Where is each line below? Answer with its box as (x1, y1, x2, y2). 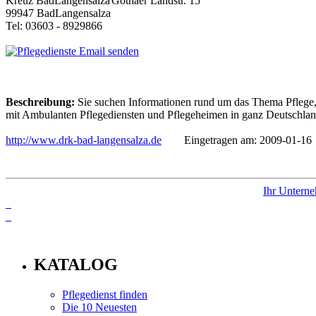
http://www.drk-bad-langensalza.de (6, 133, 162, 146)
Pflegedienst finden (62, 288, 147, 300)
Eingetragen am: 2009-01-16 (162, 133, 312, 146)
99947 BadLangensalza (6, 6, 111, 19)
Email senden (76, 44, 139, 57)
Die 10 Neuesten (62, 300, 137, 313)
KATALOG (34, 255, 118, 274)
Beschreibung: (6, 95, 75, 108)
